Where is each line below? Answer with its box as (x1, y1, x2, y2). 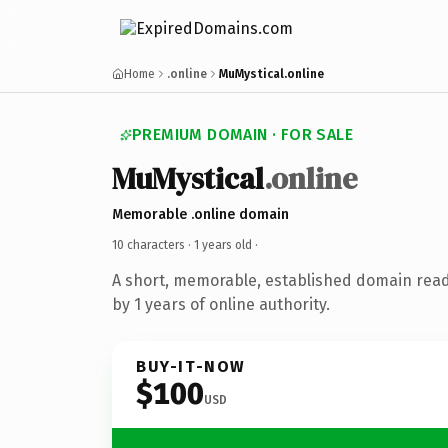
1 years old (194, 237, 252, 252)
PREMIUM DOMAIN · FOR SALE (132, 125, 353, 144)
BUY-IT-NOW (136, 356, 246, 376)
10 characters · (112, 237, 194, 252)
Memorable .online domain (112, 205, 289, 223)
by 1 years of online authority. (112, 294, 330, 314)
